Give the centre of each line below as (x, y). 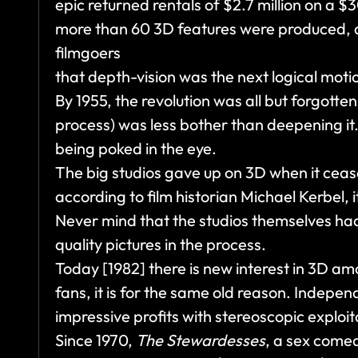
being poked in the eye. (136, 149)
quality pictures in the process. (161, 245)
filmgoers (88, 53)
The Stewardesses (201, 340)
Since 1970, (95, 340)
